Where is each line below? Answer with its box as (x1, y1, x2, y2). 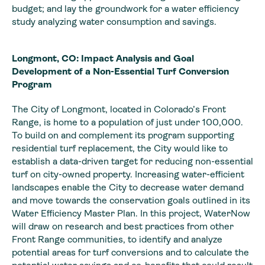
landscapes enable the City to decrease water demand (12, 181, 244, 193)
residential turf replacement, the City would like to (12, 142, 228, 154)
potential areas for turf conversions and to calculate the (12, 246, 249, 258)
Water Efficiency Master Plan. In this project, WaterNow (12, 207, 250, 219)
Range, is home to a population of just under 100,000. (12, 116, 243, 128)
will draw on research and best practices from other (12, 220, 234, 232)
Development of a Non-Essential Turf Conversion (12, 65, 229, 77)
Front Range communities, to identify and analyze (12, 233, 222, 245)
